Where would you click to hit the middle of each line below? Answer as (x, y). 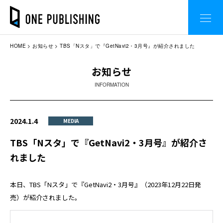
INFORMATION (111, 85)
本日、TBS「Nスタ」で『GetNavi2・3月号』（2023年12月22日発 (106, 184)
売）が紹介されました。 (46, 197)
